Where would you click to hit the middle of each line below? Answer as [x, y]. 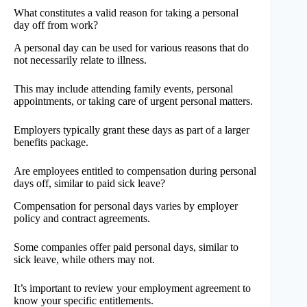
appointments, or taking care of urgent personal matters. [133, 101]
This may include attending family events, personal [123, 88]
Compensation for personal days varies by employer [126, 206]
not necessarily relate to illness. [80, 60]
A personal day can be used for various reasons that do [131, 47]
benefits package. [51, 142]
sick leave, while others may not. [84, 259]
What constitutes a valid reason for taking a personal [126, 13]
